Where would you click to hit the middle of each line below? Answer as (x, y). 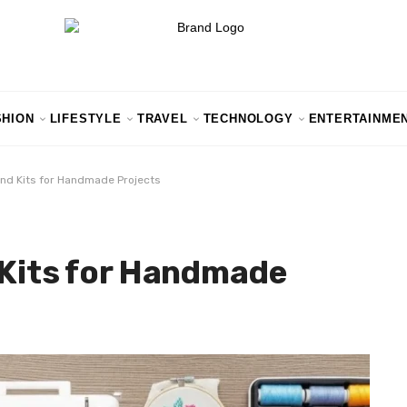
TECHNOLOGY (248, 119)
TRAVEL (162, 119)
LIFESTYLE (85, 119)
